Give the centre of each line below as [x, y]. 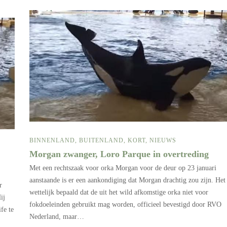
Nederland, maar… [57, 216]
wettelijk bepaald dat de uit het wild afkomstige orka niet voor [119, 192]
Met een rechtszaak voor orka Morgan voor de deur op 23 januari [123, 168]
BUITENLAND [101, 140]
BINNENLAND [52, 140]
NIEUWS [163, 140]
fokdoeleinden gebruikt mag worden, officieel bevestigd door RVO [125, 204]
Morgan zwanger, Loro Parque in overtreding [120, 154]
